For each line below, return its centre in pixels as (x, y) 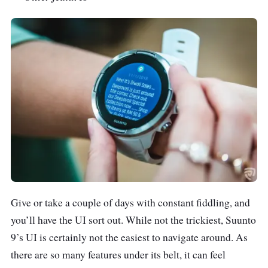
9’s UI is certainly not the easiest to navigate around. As (129, 237)
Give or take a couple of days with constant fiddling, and (130, 203)
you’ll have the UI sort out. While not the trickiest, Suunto (133, 220)
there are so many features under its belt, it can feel (118, 255)
